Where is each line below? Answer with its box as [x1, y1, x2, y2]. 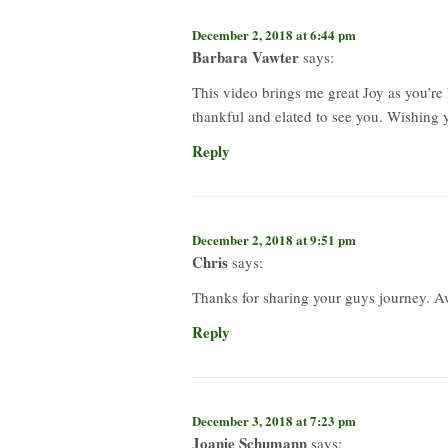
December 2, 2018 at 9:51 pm [192, 229, 356, 249]
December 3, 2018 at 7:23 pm [192, 410, 356, 430]
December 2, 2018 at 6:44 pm [192, 24, 356, 44]
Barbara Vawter [192, 45, 299, 68]
